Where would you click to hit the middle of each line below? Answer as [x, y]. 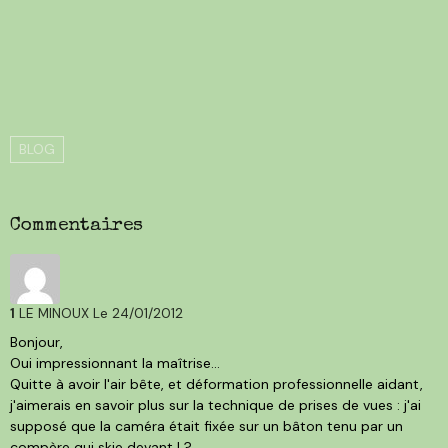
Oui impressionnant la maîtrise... [115, 363]
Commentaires [76, 226]
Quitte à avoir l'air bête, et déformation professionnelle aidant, [216, 384]
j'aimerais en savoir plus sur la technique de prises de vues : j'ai [215, 405]
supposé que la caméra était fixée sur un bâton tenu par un [206, 426]
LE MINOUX [56, 314]
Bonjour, [36, 342]
